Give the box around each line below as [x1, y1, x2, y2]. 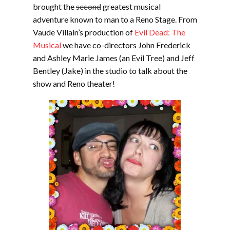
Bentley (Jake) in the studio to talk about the [33, 66, 187, 75]
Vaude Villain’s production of [33, 27, 135, 37]
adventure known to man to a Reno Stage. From [33, 14, 197, 24]
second [76, 2, 101, 11]
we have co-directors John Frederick [61, 40, 190, 50]
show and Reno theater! [33, 79, 115, 88]
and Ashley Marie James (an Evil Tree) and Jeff [33, 53, 195, 63]
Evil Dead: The [135, 27, 185, 37]
